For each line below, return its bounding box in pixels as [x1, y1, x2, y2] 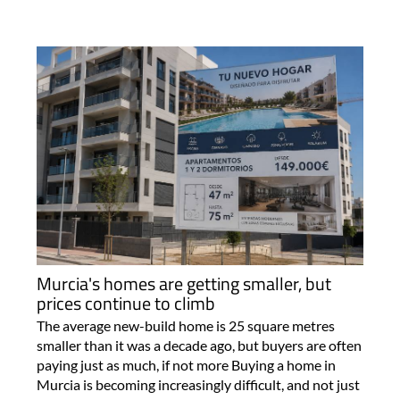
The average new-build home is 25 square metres [36, 316, 335, 334]
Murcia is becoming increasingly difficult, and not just [36, 375, 360, 393]
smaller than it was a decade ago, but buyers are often [36, 336, 362, 354]
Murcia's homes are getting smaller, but [36, 269, 331, 297]
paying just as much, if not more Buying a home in [36, 355, 336, 373]
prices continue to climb [36, 288, 215, 317]
